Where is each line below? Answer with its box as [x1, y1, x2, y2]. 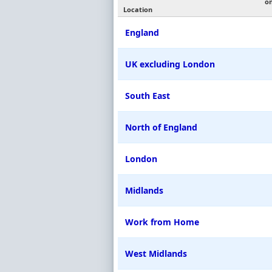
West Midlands [125, 248, 187, 260]
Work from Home [125, 216, 199, 228]
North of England [125, 121, 197, 134]
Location [123, 5, 152, 15]
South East [125, 90, 170, 102]
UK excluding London [125, 58, 215, 70]
